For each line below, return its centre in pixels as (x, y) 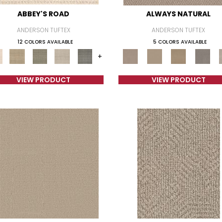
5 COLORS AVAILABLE (180, 42)
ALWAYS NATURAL (179, 14)
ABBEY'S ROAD (44, 14)
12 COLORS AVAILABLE (45, 42)
